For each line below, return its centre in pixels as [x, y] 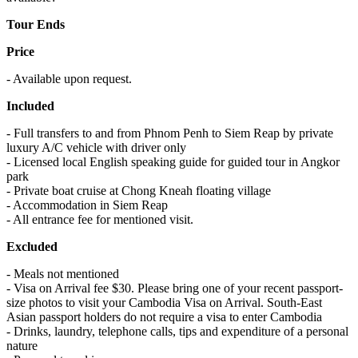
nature [22, 346]
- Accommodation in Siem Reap [87, 205]
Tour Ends [36, 25]
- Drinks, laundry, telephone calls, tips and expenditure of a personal [177, 332]
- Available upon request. [69, 79]
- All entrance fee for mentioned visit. [100, 220]
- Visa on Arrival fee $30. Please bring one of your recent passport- [175, 288]
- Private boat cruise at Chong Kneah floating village [139, 191]
